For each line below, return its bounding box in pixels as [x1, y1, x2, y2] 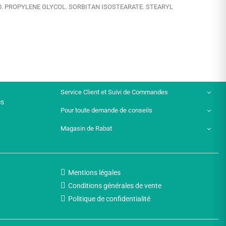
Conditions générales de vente [68, 182, 161, 190]
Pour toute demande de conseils [60, 106, 152, 115]
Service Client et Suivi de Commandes [60, 88, 168, 96]
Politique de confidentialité [68, 195, 150, 203]
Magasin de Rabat [60, 125, 112, 133]
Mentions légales [68, 168, 121, 177]
